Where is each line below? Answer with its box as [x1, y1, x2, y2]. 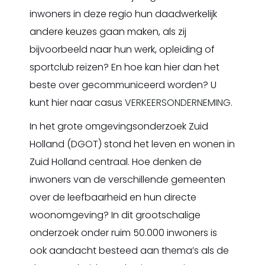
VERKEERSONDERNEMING [125, 96, 231, 109]
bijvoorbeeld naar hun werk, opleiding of [30, 43, 215, 56]
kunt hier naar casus [30, 96, 125, 109]
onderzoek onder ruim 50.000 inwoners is [30, 226, 217, 240]
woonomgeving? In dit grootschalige [30, 208, 201, 222]
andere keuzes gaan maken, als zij [30, 25, 186, 38]
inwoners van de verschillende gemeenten [30, 173, 225, 186]
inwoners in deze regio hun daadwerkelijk [30, 7, 217, 21]
